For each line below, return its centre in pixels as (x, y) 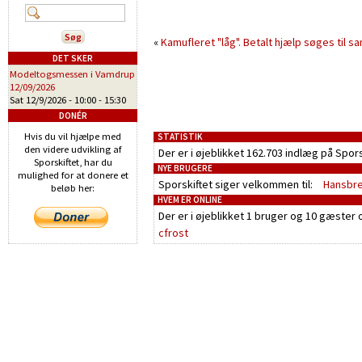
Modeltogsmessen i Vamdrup (72, 74)
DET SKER (73, 58)
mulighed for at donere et (73, 175)
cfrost (173, 233)
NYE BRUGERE (185, 168)
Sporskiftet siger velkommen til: (237, 184)
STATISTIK (180, 137)
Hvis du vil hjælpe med (73, 136)
